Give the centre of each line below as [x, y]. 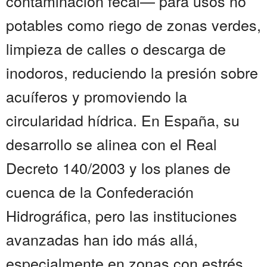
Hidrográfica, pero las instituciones [122, 215]
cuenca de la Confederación [100, 192]
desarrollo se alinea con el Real [111, 144]
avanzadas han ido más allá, [102, 239]
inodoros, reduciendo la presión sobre [132, 72]
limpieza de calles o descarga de [116, 49]
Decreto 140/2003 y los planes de [118, 168]
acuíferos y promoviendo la [97, 96]
